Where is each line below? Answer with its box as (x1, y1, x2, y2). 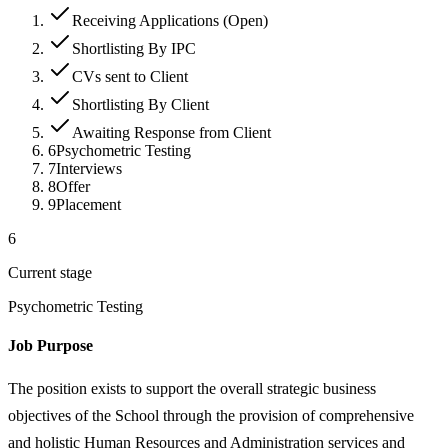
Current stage (8, 263, 92, 281)
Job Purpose (8, 336, 93, 354)
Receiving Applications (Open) (72, 11, 268, 29)
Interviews (56, 159, 122, 177)
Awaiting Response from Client (72, 123, 271, 141)
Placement (56, 195, 121, 213)
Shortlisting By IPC (72, 39, 196, 57)
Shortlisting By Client (72, 95, 209, 113)
